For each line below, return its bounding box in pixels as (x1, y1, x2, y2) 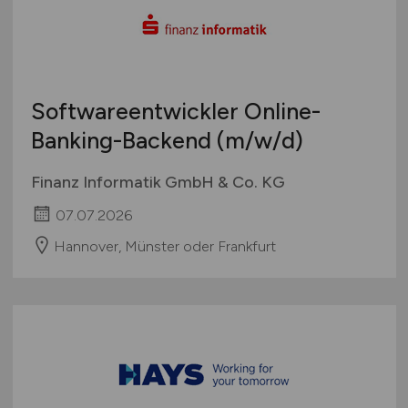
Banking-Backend (30, 126, 217, 154)
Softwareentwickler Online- (30, 97, 321, 125)
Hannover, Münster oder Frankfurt (53, 237, 276, 255)
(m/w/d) (216, 126, 303, 154)
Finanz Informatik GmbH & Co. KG (30, 171, 285, 192)
